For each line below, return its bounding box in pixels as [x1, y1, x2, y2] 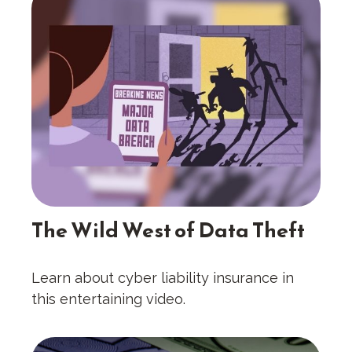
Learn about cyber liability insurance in [31, 269, 294, 287]
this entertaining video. [31, 291, 185, 308]
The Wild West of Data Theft [31, 214, 305, 247]
